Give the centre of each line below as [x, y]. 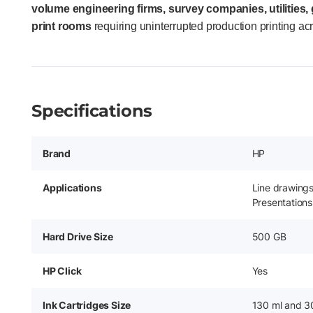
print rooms [61, 26]
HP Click [62, 270]
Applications [72, 187]
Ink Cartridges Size [87, 305]
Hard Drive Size [78, 236]
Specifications [92, 110]
